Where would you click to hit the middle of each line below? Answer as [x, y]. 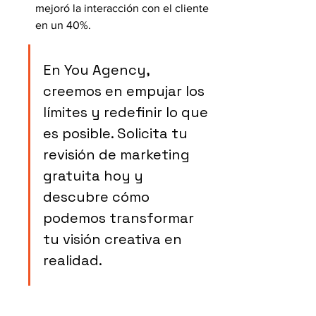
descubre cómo [98, 197]
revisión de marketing [118, 154]
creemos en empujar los [126, 91]
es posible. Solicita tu [117, 133]
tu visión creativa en [114, 239]
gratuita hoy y [95, 176]
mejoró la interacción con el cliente [123, 8]
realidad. [73, 260]
